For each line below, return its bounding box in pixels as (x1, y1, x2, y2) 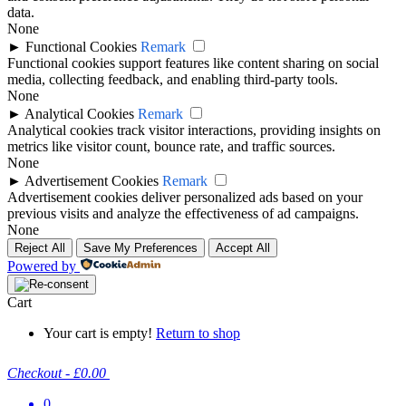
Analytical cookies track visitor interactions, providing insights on (7, 121, 381, 138)
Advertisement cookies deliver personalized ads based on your (7, 188, 362, 205)
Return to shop (156, 324, 240, 341)
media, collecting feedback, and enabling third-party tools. (7, 71, 338, 87)
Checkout (7, 364, 62, 381)
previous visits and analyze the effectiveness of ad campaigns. (7, 205, 359, 221)
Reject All (14, 240, 65, 255)
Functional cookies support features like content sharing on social (7, 54, 379, 71)
